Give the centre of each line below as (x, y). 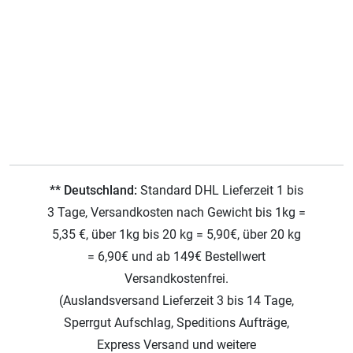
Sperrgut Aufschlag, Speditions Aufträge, (176, 322)
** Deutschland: (93, 190)
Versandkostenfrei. (176, 278)
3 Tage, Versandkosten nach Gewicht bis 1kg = (176, 212)
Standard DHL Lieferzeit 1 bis (220, 190)
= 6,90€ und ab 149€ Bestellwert (176, 256)
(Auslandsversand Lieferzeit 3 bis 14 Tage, (176, 300)
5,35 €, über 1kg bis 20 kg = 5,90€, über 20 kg (176, 234)
